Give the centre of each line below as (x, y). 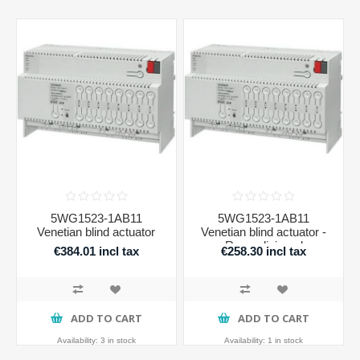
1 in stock (286, 340)
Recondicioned (264, 245)
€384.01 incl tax (96, 252)
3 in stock (118, 340)
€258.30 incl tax (264, 252)
